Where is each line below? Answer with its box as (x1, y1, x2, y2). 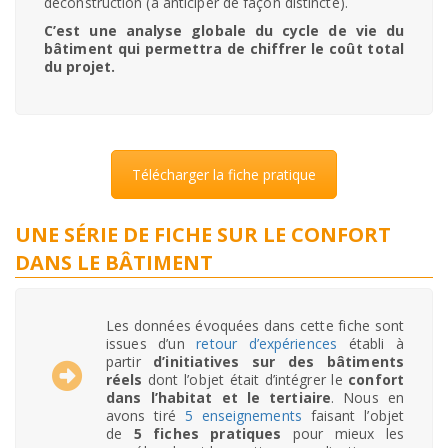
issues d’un (106, 334, 197, 354)
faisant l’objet (301, 406, 405, 426)
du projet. (44, 57, 115, 77)
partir (106, 352, 154, 372)
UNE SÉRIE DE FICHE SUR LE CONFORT (15, 221, 391, 249)
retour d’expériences (196, 334, 337, 354)
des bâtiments (288, 352, 404, 372)
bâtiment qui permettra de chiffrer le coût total (44, 39, 404, 59)
